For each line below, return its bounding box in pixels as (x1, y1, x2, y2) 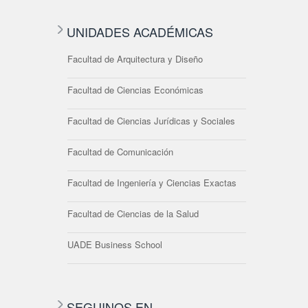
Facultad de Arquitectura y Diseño (67, 52, 203, 65)
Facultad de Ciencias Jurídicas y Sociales (67, 113, 235, 127)
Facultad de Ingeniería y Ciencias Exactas (67, 175, 236, 189)
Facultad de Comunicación (67, 144, 173, 158)
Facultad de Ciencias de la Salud (67, 206, 199, 220)
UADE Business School (67, 237, 162, 251)
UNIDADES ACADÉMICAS (67, 22, 213, 41)
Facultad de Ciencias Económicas (67, 82, 203, 96)
